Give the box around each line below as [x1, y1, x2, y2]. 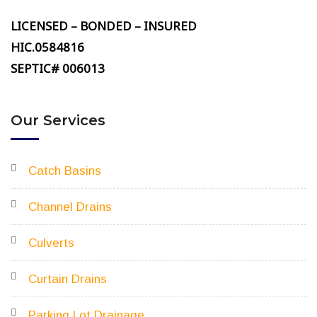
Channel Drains [28, 200, 112, 214]
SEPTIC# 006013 [11, 60, 105, 76]
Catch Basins [28, 164, 101, 178]
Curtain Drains [28, 272, 107, 286]
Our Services [11, 112, 105, 129]
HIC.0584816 [11, 39, 84, 55]
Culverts [28, 236, 74, 250]
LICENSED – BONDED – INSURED [11, 18, 197, 34]
